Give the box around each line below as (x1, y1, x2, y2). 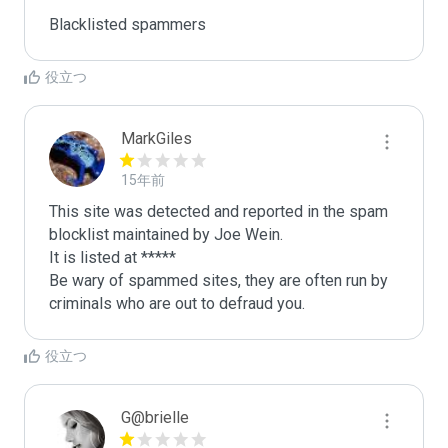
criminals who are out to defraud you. (49, 294, 305, 313)
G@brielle (121, 408, 189, 427)
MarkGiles (121, 129, 192, 148)
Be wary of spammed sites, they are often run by (49, 271, 388, 290)
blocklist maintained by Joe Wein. (49, 225, 283, 244)
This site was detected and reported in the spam (49, 202, 388, 221)
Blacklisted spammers (49, 15, 206, 34)
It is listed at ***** (49, 248, 176, 267)
